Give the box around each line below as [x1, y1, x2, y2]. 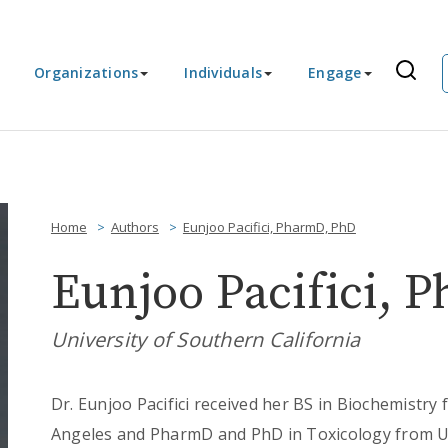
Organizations [34, 63, 139, 82]
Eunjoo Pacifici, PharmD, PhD [182, 218, 356, 236]
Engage [308, 63, 362, 82]
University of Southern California [50, 326, 361, 353]
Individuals [184, 63, 262, 82]
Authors [110, 218, 159, 236]
